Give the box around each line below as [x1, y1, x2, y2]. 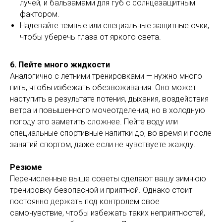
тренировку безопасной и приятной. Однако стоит [10, 185, 192, 195]
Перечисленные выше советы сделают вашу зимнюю [10, 173, 206, 183]
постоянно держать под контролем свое [10, 196, 160, 206]
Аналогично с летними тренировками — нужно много [10, 71, 202, 81]
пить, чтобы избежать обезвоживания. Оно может [10, 82, 196, 92]
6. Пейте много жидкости [10, 59, 110, 69]
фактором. [20, 9, 59, 19]
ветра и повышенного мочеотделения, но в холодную [10, 105, 205, 115]
